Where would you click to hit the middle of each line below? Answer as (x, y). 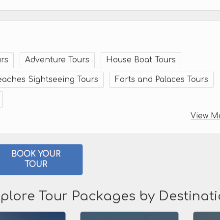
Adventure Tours (57, 60)
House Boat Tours (141, 60)
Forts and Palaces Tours (162, 80)
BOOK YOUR (36, 154)
